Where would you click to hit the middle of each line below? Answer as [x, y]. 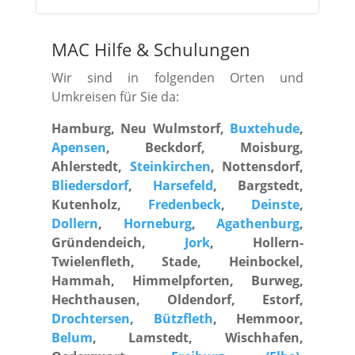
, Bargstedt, [259, 186]
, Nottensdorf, [257, 167]
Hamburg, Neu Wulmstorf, [141, 129]
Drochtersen [90, 319]
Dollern [74, 224]
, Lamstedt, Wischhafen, [198, 338]
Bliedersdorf [90, 186]
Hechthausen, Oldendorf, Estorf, [177, 300]
